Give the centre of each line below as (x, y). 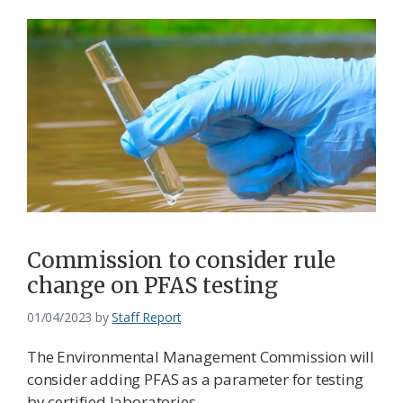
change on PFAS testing (153, 286)
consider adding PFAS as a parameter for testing (195, 380)
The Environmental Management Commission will (201, 357)
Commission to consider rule (182, 261)
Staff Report (147, 318)
